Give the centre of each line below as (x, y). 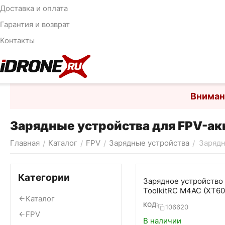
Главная (25, 143)
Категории (44, 178)
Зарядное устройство (183, 181)
